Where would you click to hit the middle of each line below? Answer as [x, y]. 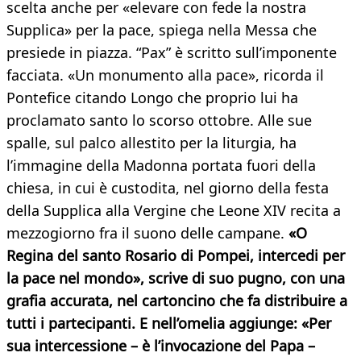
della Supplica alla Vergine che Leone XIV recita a [174, 211]
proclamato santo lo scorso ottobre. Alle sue [159, 120]
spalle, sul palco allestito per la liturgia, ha [151, 143]
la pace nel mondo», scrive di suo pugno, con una [176, 278]
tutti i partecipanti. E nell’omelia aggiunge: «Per [169, 324]
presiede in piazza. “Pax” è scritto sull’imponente [172, 53]
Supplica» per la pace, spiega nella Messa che [162, 30]
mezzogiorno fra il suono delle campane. [147, 233]
